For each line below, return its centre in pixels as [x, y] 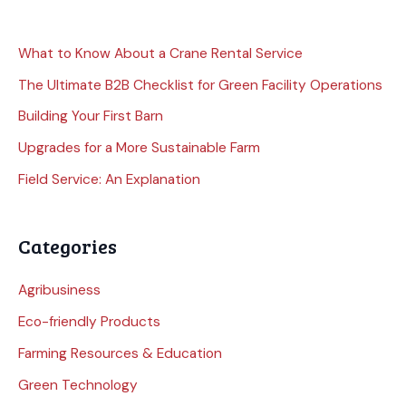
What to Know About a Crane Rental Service [160, 53]
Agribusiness [59, 290]
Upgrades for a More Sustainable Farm [139, 148]
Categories [68, 245]
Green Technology [78, 386]
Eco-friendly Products [89, 322]
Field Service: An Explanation [109, 180]
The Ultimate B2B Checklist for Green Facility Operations [200, 85]
